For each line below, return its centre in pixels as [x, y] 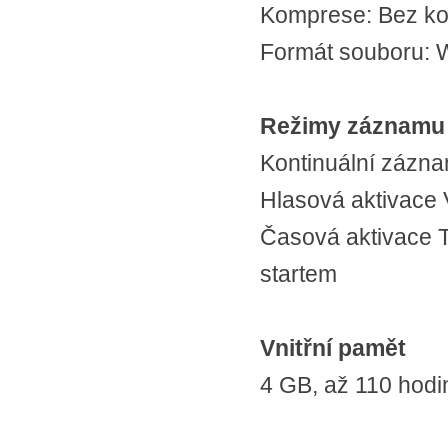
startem [298, 274]
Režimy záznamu [352, 126]
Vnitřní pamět [333, 348]
